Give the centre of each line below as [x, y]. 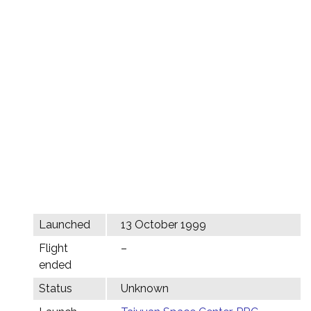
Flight [53, 248]
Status [56, 288]
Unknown [145, 288]
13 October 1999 [163, 225]
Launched [65, 225]
